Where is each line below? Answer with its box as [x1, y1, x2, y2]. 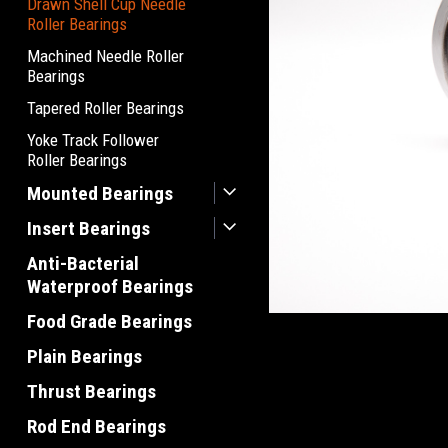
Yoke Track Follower [27, 130, 159, 150]
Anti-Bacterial [27, 252, 139, 275]
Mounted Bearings [27, 182, 173, 205]
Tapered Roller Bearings [27, 98, 184, 118]
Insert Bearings [27, 217, 150, 240]
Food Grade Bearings [27, 310, 192, 333]
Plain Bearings [27, 345, 142, 368]
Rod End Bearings [27, 415, 166, 438]
